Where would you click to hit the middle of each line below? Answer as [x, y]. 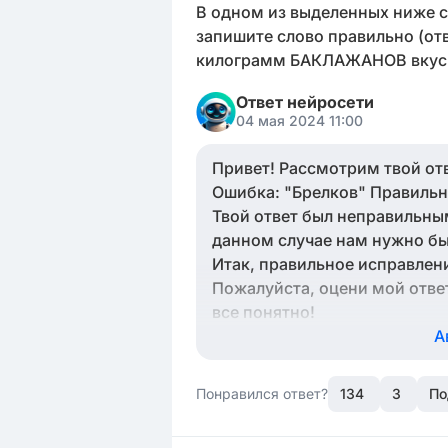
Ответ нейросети [305, 102]
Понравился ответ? [262, 393]
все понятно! [263, 312]
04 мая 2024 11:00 [299, 120]
